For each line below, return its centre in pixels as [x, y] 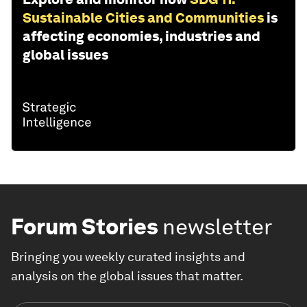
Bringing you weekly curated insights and [128, 257]
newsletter [218, 227]
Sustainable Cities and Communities [143, 18]
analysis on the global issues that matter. [127, 276]
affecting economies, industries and [142, 37]
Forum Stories [85, 227]
